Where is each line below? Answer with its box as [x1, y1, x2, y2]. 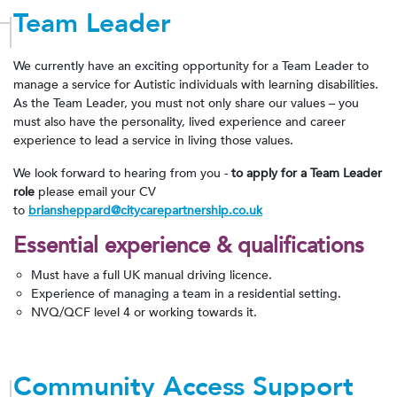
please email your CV [38, 183, 156, 200]
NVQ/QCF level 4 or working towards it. [31, 303, 257, 321]
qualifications [237, 230, 370, 261]
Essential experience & [13, 230, 237, 261]
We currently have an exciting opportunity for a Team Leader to [13, 57, 369, 74]
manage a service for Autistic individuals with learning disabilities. [13, 75, 378, 93]
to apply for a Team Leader [231, 164, 382, 182]
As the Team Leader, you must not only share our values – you [13, 94, 359, 112]
